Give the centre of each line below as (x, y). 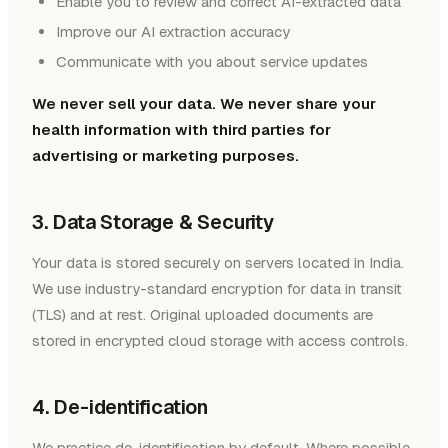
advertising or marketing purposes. (165, 156)
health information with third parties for (181, 130)
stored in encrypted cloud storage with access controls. (220, 341)
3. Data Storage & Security (153, 222)
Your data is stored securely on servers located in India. (218, 263)
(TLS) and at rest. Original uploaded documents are (202, 315)
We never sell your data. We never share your (204, 104)
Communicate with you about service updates (212, 62)
